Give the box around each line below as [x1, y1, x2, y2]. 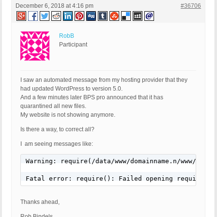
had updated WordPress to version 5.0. [20, 85, 123, 93]
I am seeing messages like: [20, 140, 93, 148]
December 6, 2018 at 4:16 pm [15, 2, 93, 10]
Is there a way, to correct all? [20, 126, 94, 133]
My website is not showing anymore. [20, 111, 115, 119]
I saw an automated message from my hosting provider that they [20, 77, 187, 84]
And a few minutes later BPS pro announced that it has [20, 94, 163, 101]
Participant [59, 41, 87, 48]
